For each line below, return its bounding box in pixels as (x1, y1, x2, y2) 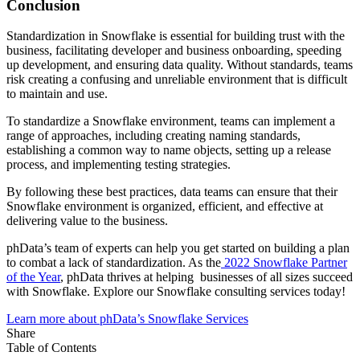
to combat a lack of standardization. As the (6, 256, 221, 270)
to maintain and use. (6, 87, 111, 101)
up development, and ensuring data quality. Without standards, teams (6, 58, 353, 72)
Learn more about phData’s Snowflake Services (6, 312, 248, 326)
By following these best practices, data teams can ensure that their (6, 185, 337, 199)
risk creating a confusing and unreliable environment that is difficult (6, 72, 347, 87)
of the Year (6, 270, 60, 284)
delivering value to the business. (6, 214, 171, 228)
